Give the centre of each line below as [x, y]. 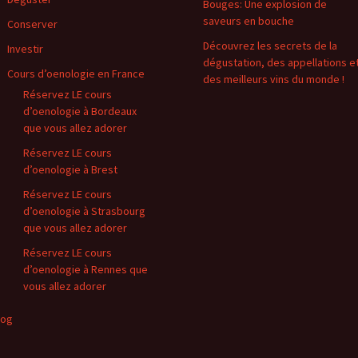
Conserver [32, 24]
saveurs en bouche [249, 20]
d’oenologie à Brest [70, 169]
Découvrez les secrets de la [270, 45]
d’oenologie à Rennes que [86, 269]
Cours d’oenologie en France [76, 73]
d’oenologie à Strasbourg [84, 211]
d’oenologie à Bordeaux [80, 111]
